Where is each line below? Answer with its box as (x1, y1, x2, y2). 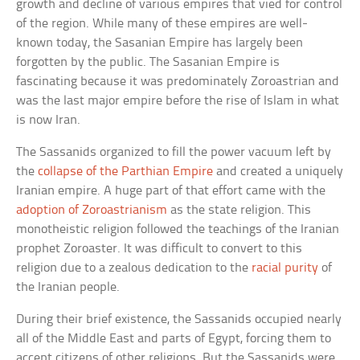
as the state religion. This (167, 202, 312, 217)
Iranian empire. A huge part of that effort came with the (16, 183, 326, 198)
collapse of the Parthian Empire (38, 164, 214, 178)
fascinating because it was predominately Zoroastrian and (16, 74, 340, 88)
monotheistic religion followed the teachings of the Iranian (16, 222, 340, 236)
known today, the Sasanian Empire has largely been (16, 35, 304, 50)
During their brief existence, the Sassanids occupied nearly (16, 312, 342, 326)
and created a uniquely (213, 164, 344, 178)
